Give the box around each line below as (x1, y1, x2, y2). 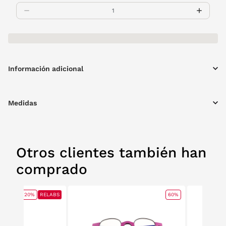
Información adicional (8, 65, 83, 73)
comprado (16, 161, 87, 178)
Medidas (8, 99, 37, 107)
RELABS (40, 192, 60, 197)
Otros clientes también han (16, 144, 206, 161)
